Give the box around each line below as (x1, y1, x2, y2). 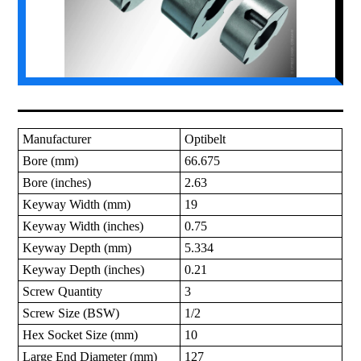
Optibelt (185, 132, 226, 147)
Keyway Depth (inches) (23, 263, 145, 277)
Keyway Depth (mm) (23, 241, 132, 255)
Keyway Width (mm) (23, 197, 131, 212)
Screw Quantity (23, 284, 103, 299)
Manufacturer (23, 132, 92, 147)
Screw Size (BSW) (23, 306, 120, 321)
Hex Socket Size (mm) (23, 328, 139, 342)
